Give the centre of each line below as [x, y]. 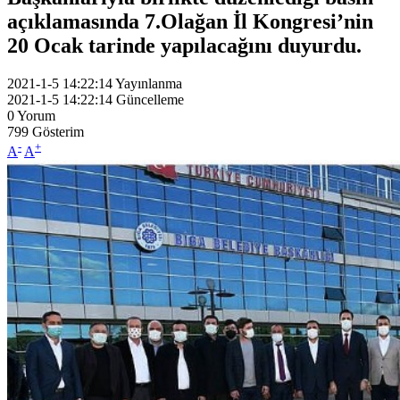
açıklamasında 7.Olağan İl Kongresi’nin [190, 21]
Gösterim [58, 131]
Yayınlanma [149, 83]
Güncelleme [150, 99]
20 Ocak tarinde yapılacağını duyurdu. [184, 45]
